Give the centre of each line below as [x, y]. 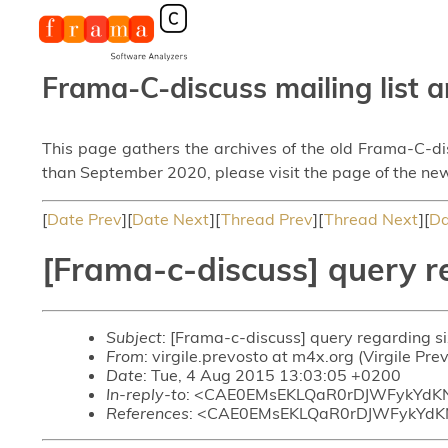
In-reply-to [146, 393]
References [147, 412]
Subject [134, 336]
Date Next [171, 219]
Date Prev [84, 219]
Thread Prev [267, 219]
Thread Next [371, 219]
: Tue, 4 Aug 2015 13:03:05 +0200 [272, 374]
